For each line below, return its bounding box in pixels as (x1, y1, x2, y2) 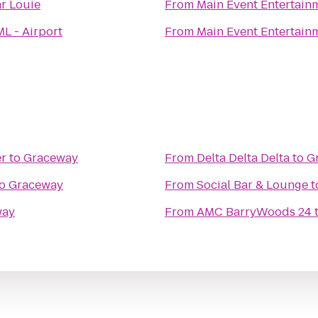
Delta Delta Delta (197, 150, 290, 166)
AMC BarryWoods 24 (197, 204, 312, 220)
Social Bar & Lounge (197, 177, 308, 193)
